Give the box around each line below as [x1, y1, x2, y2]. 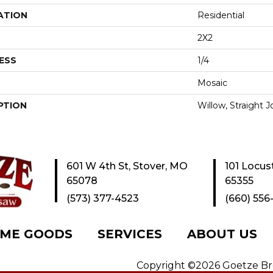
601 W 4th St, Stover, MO [66, 160, 188, 172]
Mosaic [197, 77, 227, 88]
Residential [197, 9, 244, 21]
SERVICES [97, 226, 162, 241]
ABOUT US [187, 226, 257, 241]
